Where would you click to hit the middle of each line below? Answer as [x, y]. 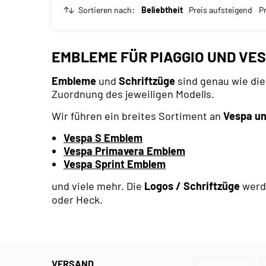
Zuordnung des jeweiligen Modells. [133, 94]
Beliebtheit [162, 10]
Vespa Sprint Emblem [115, 164]
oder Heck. [77, 200]
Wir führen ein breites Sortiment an [137, 116]
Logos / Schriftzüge [192, 186]
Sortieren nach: [107, 10]
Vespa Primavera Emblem [124, 151]
